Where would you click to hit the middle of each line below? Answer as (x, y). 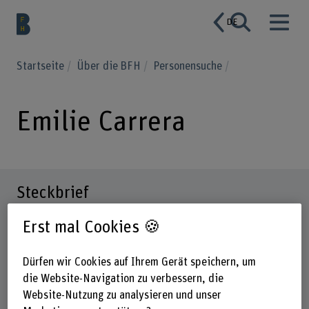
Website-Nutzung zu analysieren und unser (122, 296)
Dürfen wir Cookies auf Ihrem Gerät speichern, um (139, 262)
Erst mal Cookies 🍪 (91, 227)
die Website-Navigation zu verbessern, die (123, 279)
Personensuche (189, 66)
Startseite (41, 66)
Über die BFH (110, 66)
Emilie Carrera (101, 122)
